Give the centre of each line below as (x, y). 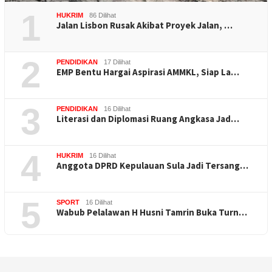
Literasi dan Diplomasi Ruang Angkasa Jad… (148, 119)
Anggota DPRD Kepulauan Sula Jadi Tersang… (152, 166)
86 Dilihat (103, 15)
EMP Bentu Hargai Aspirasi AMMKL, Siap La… (148, 72)
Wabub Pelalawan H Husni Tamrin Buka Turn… (152, 212)
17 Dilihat (117, 62)
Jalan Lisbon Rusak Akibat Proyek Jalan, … (144, 25)
